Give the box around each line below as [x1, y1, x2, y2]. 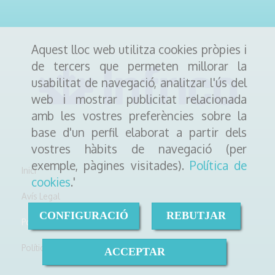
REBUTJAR [166, 209, 226, 222]
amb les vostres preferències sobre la [31, 108, 247, 123]
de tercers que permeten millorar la [31, 58, 247, 74]
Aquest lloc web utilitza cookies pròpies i [31, 42, 247, 57]
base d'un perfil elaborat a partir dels [31, 125, 247, 140]
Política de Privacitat [21, 242, 97, 253]
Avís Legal [21, 190, 60, 201]
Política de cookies [21, 216, 93, 227]
